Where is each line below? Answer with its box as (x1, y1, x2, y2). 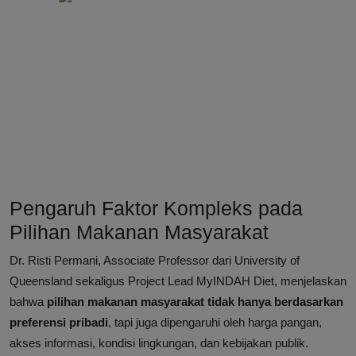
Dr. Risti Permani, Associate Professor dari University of (10, 253, 300, 268)
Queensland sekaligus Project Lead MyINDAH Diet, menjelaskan (10, 274, 346, 288)
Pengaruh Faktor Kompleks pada (10, 197, 303, 220)
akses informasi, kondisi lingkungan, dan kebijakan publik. (10, 336, 308, 350)
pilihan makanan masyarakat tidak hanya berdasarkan (47, 295, 343, 309)
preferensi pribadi (10, 315, 108, 330)
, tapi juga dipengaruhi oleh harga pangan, (108, 315, 322, 330)
